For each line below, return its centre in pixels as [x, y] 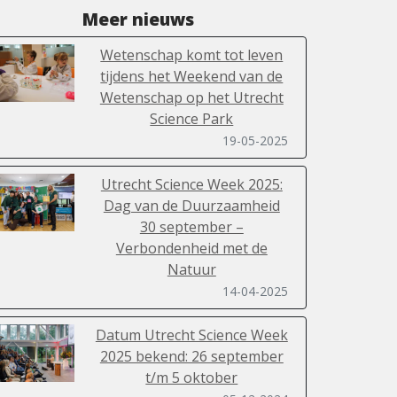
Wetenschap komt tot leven [192, 55]
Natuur [191, 270]
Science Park [192, 119]
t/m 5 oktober [192, 378]
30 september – [191, 227]
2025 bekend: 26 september [191, 357]
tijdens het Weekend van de [192, 77]
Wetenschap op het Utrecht [191, 98]
